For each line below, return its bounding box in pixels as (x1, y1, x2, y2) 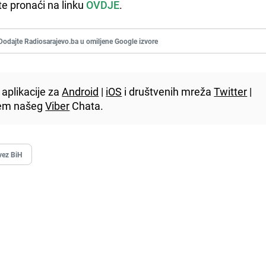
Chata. (69, 98, 104, 113)
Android (62, 84, 99, 99)
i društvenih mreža (122, 84, 214, 99)
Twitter (214, 84, 248, 99)
